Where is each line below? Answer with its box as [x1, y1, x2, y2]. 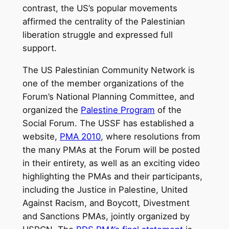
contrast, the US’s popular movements [22, 3, 177, 14]
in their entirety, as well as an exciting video [22, 158, 200, 169]
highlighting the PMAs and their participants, [22, 171, 202, 182]
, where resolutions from [100, 131, 200, 142]
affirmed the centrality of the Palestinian [22, 16, 185, 27]
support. [22, 43, 57, 54]
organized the [22, 105, 81, 116]
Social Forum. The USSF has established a [22, 118, 194, 129]
